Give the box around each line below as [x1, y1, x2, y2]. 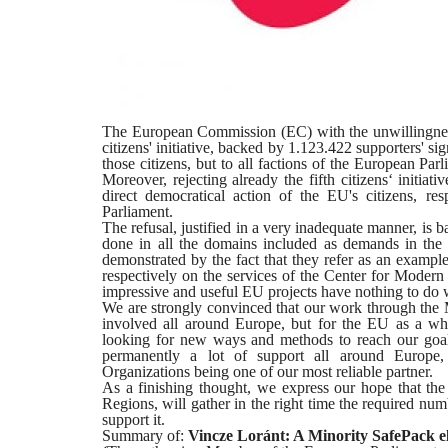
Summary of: [102, 426, 188, 444]
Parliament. [102, 202, 173, 220]
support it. [102, 410, 165, 428]
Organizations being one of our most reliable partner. [102, 362, 433, 380]
